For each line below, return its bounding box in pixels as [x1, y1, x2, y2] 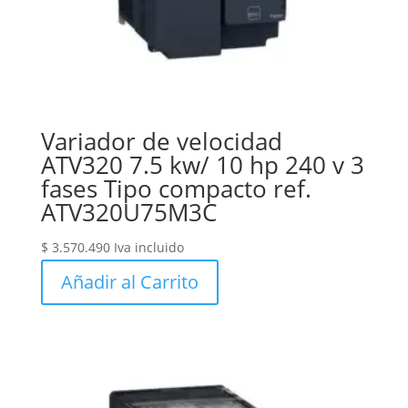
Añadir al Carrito [60, 270, 199, 295]
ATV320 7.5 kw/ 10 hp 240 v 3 [40, 148, 364, 182]
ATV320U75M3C [40, 196, 217, 229]
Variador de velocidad [40, 125, 282, 158]
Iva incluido [113, 239, 184, 257]
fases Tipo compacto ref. [40, 172, 311, 206]
